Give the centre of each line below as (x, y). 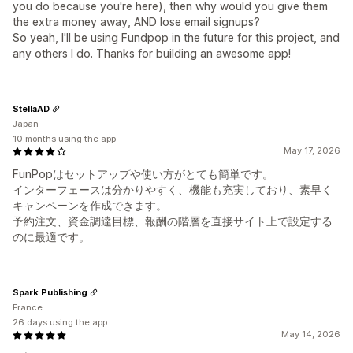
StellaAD (31, 108)
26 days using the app (60, 323)
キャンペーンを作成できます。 (90, 206)
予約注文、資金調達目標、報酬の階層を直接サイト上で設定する (173, 221)
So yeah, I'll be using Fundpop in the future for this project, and (176, 38)
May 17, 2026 (312, 151)
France (28, 308)
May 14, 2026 (311, 334)
